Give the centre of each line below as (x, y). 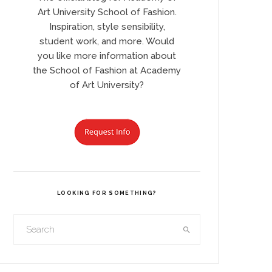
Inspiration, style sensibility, (107, 27)
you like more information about (107, 56)
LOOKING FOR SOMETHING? (107, 193)
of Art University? (107, 85)
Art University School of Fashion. (107, 12)
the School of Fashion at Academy (107, 70)
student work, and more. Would (107, 41)
